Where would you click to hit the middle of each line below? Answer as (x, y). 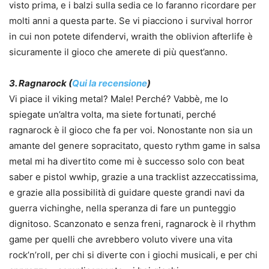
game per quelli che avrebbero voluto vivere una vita (121, 240)
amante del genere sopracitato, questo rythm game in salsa (134, 146)
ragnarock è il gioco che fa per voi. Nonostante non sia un (131, 130)
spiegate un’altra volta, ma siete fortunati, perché (113, 115)
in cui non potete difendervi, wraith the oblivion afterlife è (131, 37)
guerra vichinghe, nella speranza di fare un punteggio (122, 208)
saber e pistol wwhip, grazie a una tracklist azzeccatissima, (134, 177)
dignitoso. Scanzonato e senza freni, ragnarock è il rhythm (132, 224)
